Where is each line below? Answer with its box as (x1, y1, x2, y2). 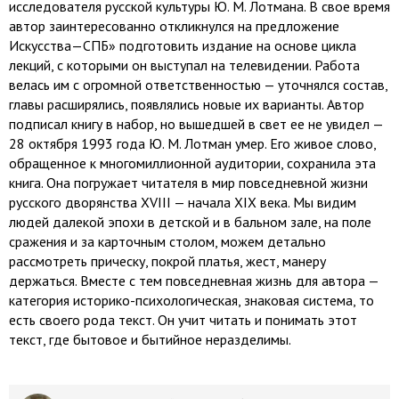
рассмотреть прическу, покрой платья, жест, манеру (9, 252, 326, 270)
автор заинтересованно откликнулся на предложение (9, 17, 339, 35)
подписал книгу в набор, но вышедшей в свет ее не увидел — (9, 115, 383, 133)
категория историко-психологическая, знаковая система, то (9, 291, 374, 309)
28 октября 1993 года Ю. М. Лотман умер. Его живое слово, (9, 134, 376, 152)
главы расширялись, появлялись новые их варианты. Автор (9, 95, 364, 113)
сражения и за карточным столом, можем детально (9, 232, 326, 250)
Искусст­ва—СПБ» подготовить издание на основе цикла (9, 37, 356, 54)
